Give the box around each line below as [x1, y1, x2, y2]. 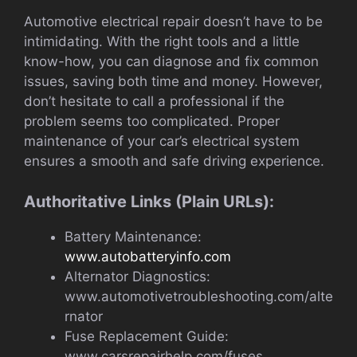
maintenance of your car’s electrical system [24, 133, 300, 150]
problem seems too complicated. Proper [24, 113, 280, 130]
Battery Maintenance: [65, 228, 202, 245]
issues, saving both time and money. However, [24, 73, 323, 90]
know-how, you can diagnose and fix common [24, 53, 319, 70]
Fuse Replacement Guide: [65, 328, 229, 344]
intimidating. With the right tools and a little [24, 33, 300, 50]
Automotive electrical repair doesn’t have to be [24, 14, 323, 30]
